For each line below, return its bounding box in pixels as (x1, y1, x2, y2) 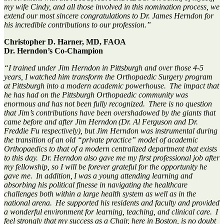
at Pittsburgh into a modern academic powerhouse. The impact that (4, 81, 219, 90)
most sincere (37, 11, 80, 20)
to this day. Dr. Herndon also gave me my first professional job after (4, 153, 219, 162)
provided (192, 198, 219, 207)
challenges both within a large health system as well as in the (4, 189, 196, 198)
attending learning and (118, 171, 192, 180)
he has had (4, 90, 40, 99)
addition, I (44, 171, 76, 180)
